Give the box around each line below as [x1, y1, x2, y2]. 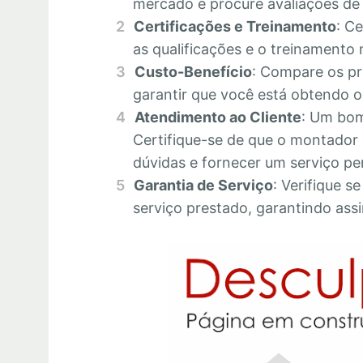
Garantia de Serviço [133, 177, 273, 194]
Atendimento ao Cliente [134, 109, 301, 126]
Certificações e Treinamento [133, 18, 336, 36]
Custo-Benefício [134, 63, 252, 81]
